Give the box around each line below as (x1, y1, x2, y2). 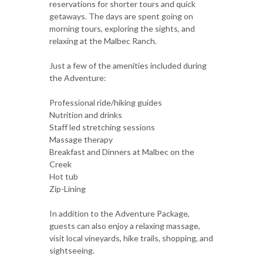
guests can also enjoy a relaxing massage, (49, 220, 200, 231)
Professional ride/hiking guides (49, 97, 162, 107)
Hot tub (49, 171, 78, 181)
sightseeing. (49, 245, 95, 255)
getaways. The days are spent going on (49, 11, 193, 21)
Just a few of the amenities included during (49, 60, 207, 70)
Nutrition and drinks (49, 109, 122, 120)
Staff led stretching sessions (49, 122, 155, 132)
